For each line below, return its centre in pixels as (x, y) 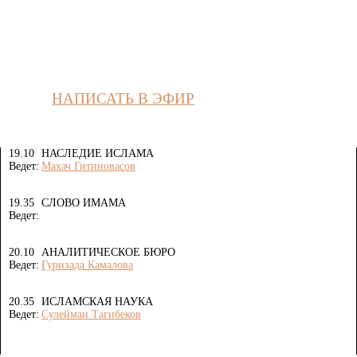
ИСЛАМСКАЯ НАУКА (97, 301)
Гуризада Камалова (87, 265)
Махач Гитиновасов (88, 166)
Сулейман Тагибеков (91, 314)
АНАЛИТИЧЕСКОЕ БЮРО (108, 252)
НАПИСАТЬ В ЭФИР (123, 98)
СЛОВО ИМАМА (84, 202)
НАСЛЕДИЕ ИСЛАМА (98, 153)
